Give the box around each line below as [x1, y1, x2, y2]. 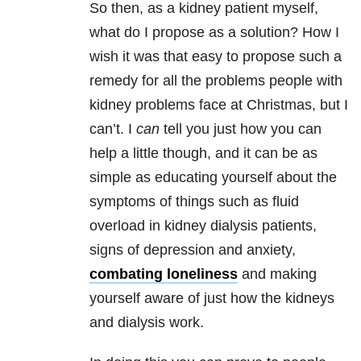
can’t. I [89, 121, 136, 138]
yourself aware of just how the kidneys [89, 290, 334, 307]
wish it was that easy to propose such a [89, 48, 342, 65]
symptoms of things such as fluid [89, 193, 299, 210]
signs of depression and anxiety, [89, 242, 296, 259]
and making [238, 266, 317, 283]
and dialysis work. [89, 314, 204, 331]
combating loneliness [89, 266, 238, 283]
